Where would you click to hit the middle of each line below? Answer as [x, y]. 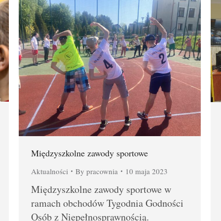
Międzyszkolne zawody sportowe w [101, 189]
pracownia [102, 171]
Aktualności [50, 171]
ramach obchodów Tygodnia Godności [107, 203]
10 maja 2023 [147, 171]
